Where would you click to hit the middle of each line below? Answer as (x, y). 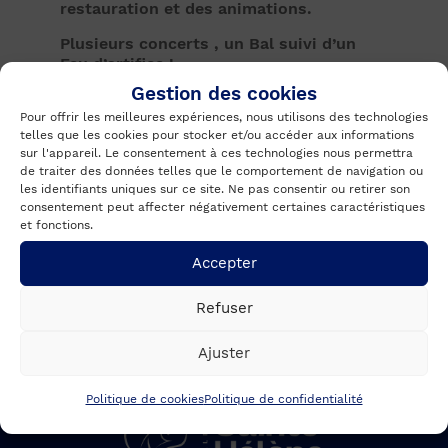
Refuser (224, 308)
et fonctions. (56, 224)
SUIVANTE (324, 269)
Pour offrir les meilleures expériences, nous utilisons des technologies (224, 116)
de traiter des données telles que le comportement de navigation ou (221, 170)
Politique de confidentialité (283, 398)
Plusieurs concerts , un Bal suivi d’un (208, 44)
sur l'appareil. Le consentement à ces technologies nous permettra (216, 152)
